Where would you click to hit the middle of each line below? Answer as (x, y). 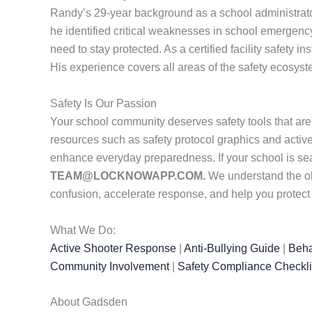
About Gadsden (89, 302)
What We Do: (83, 230)
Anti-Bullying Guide (232, 248)
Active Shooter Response (113, 248)
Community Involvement (110, 266)
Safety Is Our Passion (103, 103)
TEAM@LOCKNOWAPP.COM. (128, 175)
